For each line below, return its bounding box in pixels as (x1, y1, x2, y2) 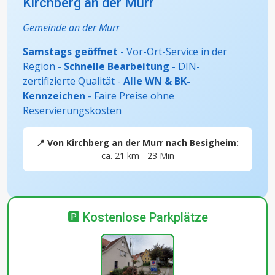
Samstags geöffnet (23, 45, 118, 59)
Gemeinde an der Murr (23, 21, 120, 35)
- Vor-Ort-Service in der (118, 45, 227, 59)
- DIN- (169, 60, 200, 74)
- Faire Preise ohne (85, 89, 174, 103)
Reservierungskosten (23, 104, 122, 118)
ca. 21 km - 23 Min (101, 150, 174, 162)
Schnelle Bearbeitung (64, 60, 169, 74)
